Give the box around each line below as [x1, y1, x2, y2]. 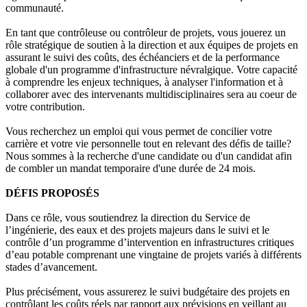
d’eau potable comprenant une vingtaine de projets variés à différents [5, 249, 302, 261]
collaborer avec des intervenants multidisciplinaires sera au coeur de [5, 88, 297, 101]
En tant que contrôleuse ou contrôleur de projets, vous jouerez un [5, 27, 286, 39]
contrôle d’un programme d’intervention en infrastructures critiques [5, 236, 294, 249]
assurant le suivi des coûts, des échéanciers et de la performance [5, 51, 280, 64]
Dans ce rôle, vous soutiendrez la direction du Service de [5, 212, 250, 224]
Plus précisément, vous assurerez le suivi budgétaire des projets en [5, 286, 290, 298]
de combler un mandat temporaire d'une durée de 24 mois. [5, 162, 256, 175]
